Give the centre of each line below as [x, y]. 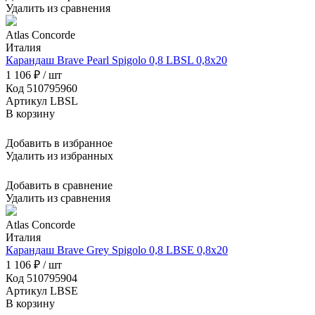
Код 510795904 [41, 278]
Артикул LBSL [42, 101]
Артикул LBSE [42, 291]
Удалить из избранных [59, 156]
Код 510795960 [41, 89]
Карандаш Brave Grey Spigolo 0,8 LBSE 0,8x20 [117, 250]
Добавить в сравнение [59, 186]
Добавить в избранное [59, 143]
